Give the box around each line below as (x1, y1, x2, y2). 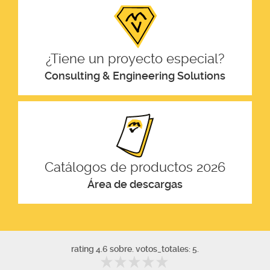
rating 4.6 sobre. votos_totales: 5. (71, 244, 199, 254)
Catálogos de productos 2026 (45, 159, 225, 175)
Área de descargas (87, 178, 183, 191)
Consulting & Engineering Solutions (45, 69, 225, 83)
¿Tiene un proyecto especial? (46, 51, 224, 67)
